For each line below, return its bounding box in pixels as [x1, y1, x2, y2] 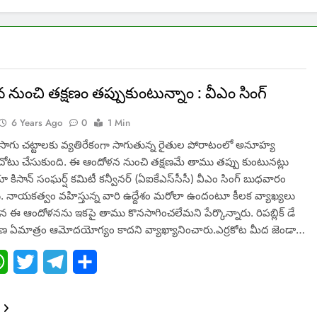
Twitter [38, 255, 74, 270]
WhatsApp [8, 255, 64, 270]
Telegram [67, 255, 117, 270]
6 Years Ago [11, 116, 63, 130]
